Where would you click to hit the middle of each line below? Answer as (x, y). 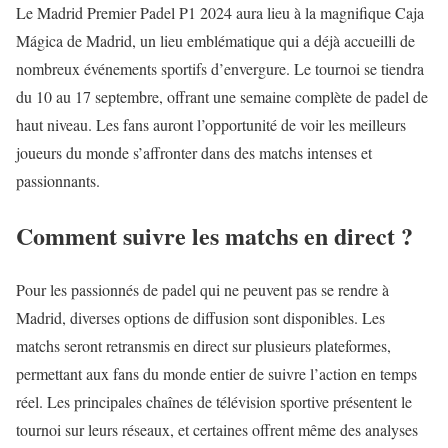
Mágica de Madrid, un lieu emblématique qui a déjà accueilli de (215, 40)
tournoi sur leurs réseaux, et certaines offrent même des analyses (217, 430)
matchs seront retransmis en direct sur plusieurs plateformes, (203, 346)
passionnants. (58, 180)
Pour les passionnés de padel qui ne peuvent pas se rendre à (202, 290)
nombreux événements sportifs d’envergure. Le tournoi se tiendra (220, 68)
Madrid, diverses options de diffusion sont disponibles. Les (200, 318)
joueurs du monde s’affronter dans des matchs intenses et (194, 152)
